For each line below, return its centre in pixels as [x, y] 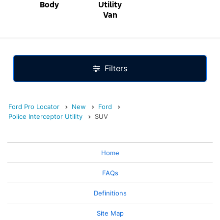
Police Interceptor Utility [45, 117]
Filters [116, 69]
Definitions [110, 193]
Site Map [110, 213]
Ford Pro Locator [34, 107]
